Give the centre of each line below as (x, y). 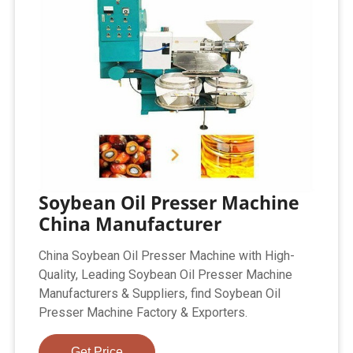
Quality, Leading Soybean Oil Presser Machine (166, 274)
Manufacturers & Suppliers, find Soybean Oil (160, 293)
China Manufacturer (130, 223)
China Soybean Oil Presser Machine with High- (167, 255)
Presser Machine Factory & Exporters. (143, 312)
